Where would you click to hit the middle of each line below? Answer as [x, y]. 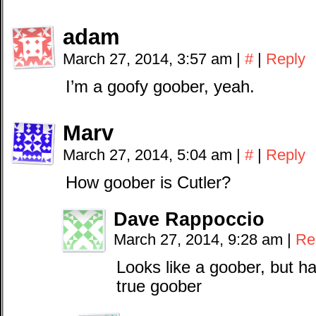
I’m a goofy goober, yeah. [160, 87]
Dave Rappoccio [189, 219]
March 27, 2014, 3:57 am [150, 59]
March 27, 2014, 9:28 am [200, 239]
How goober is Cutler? [148, 183]
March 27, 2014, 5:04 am [150, 155]
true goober [159, 286]
